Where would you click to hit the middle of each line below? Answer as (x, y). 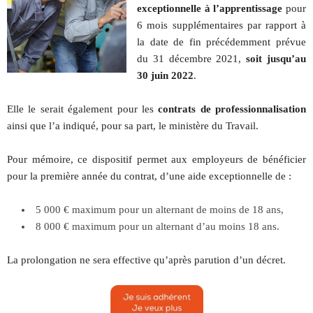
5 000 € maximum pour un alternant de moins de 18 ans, (160, 210)
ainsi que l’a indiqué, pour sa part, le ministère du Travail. (133, 126)
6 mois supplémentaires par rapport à (221, 25)
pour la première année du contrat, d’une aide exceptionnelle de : (149, 176)
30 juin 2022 (166, 75)
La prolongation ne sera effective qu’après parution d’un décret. (146, 260)
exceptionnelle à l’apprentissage (210, 8)
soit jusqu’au (276, 59)
